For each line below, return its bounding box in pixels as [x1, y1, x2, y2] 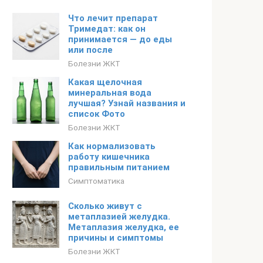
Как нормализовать [68, 141, 156, 151]
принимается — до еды [68, 34, 172, 45]
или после [68, 45, 113, 55]
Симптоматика [68, 176, 124, 186]
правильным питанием [68, 162, 170, 173]
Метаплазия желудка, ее [68, 222, 179, 232]
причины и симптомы [68, 232, 163, 243]
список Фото [68, 109, 125, 119]
